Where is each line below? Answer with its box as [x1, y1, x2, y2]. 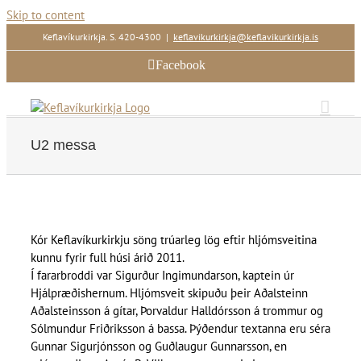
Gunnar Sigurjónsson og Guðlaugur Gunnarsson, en [31, 338, 287, 355]
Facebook [156, 58, 205, 73]
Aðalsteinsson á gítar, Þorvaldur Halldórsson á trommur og [31, 303, 323, 319]
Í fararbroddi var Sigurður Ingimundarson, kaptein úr [31, 268, 294, 284]
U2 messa [31, 136, 96, 153]
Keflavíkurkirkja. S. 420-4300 [43, 31, 161, 44]
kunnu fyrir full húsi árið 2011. [31, 250, 185, 266]
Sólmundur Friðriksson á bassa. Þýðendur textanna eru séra [31, 321, 330, 337]
